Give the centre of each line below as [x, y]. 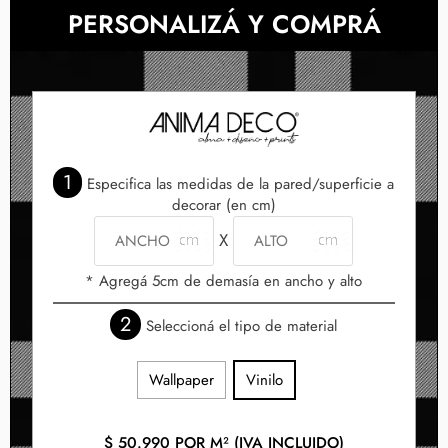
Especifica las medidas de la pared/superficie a [238, 183]
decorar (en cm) [223, 204]
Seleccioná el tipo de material [239, 325]
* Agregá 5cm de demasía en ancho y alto [224, 280]
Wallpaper [182, 379]
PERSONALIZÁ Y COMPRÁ [224, 23]
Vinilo [265, 379]
